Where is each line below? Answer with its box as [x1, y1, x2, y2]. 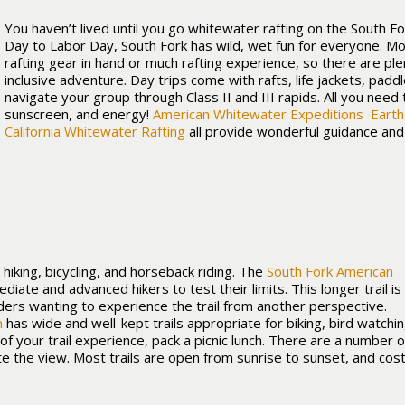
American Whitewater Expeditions [153, 105, 363, 123]
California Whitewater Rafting [5, 122, 185, 140]
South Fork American [267, 262, 393, 280]
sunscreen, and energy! [5, 105, 153, 123]
